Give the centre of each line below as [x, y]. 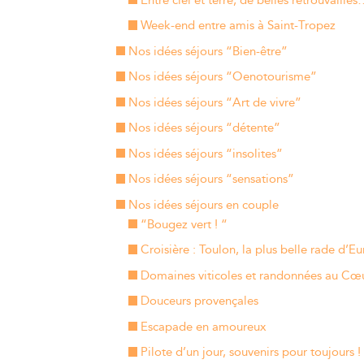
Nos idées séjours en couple [203, 205]
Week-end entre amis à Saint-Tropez [238, 26]
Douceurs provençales [199, 301]
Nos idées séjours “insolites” [205, 154]
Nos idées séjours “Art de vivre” [214, 102]
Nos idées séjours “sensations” [211, 179]
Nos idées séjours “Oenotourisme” [222, 77]
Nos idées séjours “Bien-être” [208, 51]
